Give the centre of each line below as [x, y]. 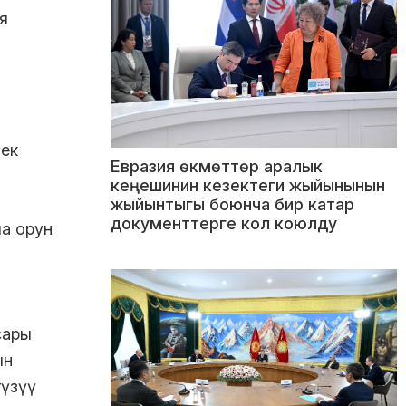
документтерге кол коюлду [224, 224]
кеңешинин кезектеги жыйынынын [248, 186]
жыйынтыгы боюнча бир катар [232, 205]
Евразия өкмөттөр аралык [217, 167]
